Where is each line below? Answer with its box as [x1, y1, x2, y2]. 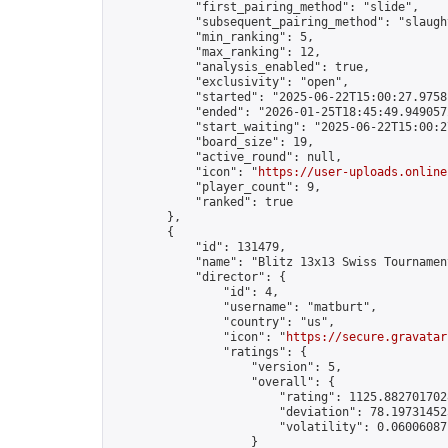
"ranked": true [111, 195, 293, 209]
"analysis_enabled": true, [111, 60, 370, 74]
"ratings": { [111, 345, 307, 359]
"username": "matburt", [111, 300, 377, 314]
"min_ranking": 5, [111, 30, 314, 44]
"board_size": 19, [111, 135, 314, 149]
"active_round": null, [111, 150, 342, 164]
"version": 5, [111, 360, 342, 374]
